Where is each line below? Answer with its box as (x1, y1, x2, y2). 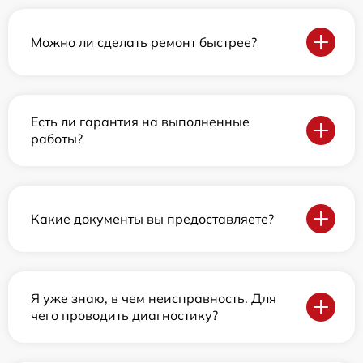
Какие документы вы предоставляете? (31, 210, 274, 227)
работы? (31, 130, 83, 147)
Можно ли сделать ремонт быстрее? (31, 33, 257, 50)
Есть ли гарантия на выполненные (31, 113, 250, 130)
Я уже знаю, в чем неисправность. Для (31, 290, 276, 306)
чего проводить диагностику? (31, 307, 218, 323)
